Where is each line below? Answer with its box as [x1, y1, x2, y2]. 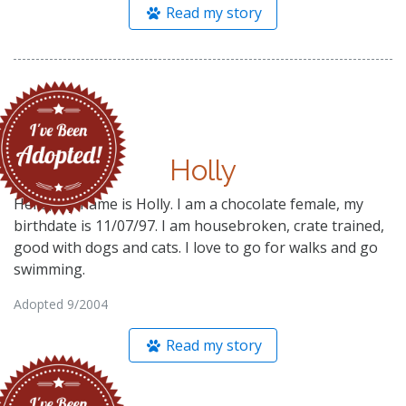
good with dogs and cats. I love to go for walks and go [14, 237, 378, 257]
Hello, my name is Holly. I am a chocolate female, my [14, 193, 363, 214]
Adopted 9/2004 [14, 295, 108, 313]
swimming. [14, 258, 85, 279]
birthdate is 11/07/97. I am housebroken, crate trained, [14, 215, 384, 236]
